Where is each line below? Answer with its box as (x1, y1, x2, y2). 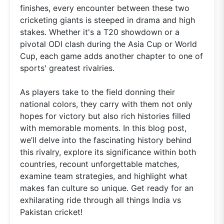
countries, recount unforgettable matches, (20, 159, 179, 169)
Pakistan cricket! (20, 207, 82, 217)
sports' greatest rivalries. (20, 63, 114, 73)
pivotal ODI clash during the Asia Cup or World (20, 39, 197, 49)
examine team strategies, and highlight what (20, 171, 187, 181)
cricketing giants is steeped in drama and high (20, 15, 195, 25)
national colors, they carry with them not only (20, 99, 192, 109)
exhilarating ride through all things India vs (20, 195, 181, 205)
